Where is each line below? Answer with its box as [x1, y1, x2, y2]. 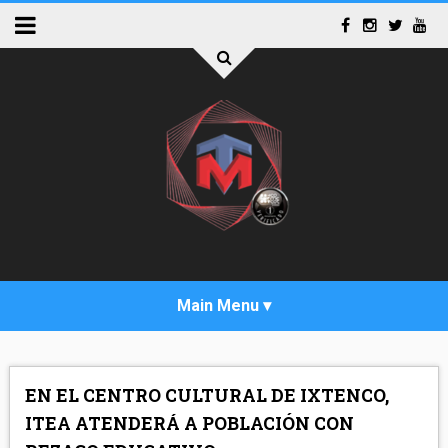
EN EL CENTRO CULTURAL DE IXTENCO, [24, 384, 389, 407]
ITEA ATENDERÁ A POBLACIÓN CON [24, 412, 354, 435]
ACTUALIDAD [22, 400, 112, 416]
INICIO [22, 350, 65, 366]
